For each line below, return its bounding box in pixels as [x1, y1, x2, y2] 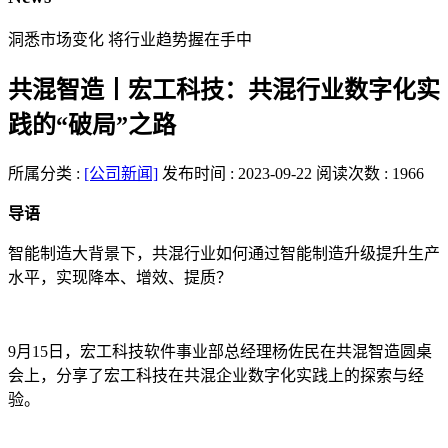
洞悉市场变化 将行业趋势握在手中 [8, 31, 252, 49]
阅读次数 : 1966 [316, 165, 424, 183]
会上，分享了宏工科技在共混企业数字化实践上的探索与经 [8, 367, 424, 385]
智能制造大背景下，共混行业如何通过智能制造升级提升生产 [8, 245, 440, 263]
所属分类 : [8, 165, 84, 183]
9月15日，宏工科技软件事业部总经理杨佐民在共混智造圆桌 [8, 343, 432, 361]
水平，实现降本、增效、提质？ [8, 269, 232, 287]
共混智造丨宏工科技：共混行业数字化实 [8, 77, 440, 104]
